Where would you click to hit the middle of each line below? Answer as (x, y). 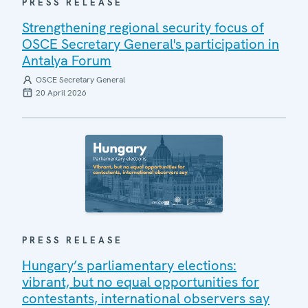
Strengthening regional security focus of (143, 27)
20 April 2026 (61, 93)
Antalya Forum (67, 60)
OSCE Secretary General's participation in (151, 44)
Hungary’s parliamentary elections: (129, 265)
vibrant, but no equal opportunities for (141, 282)
